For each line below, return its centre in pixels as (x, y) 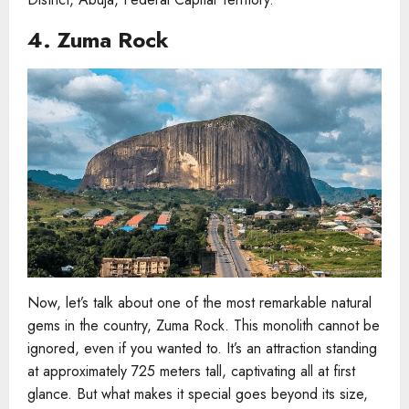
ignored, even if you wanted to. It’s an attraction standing (202, 349)
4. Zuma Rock (98, 39)
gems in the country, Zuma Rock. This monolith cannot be (204, 326)
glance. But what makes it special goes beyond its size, (198, 394)
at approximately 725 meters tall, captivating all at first (191, 372)
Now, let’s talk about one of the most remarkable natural (199, 303)
